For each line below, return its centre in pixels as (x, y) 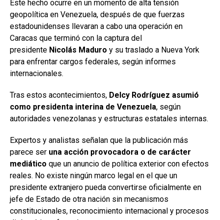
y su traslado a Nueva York (153, 50)
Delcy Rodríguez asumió (154, 95)
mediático (28, 164)
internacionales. (38, 73)
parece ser (29, 152)
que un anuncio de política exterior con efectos (128, 164)
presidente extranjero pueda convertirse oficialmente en (106, 187)
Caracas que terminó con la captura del (76, 38)
